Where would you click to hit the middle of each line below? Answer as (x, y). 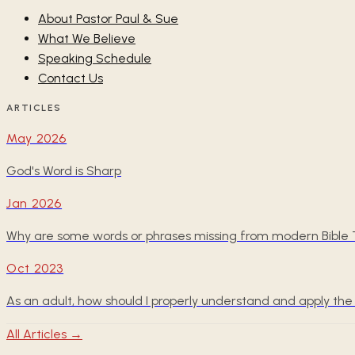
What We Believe (87, 39)
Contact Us (71, 78)
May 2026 (37, 139)
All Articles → (44, 334)
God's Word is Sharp (64, 171)
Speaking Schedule (95, 59)
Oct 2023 (35, 269)
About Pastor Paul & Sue (108, 19)
